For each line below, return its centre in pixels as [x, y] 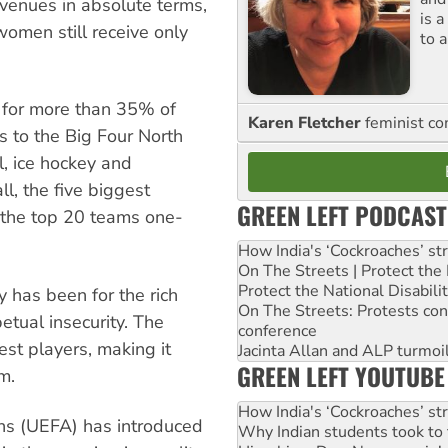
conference [277, 330]
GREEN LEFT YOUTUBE [341, 375]
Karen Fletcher [306, 122]
